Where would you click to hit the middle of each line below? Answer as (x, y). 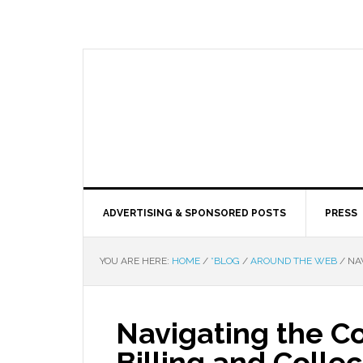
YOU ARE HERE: (136, 261)
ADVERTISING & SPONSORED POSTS (194, 213)
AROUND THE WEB (294, 261)
